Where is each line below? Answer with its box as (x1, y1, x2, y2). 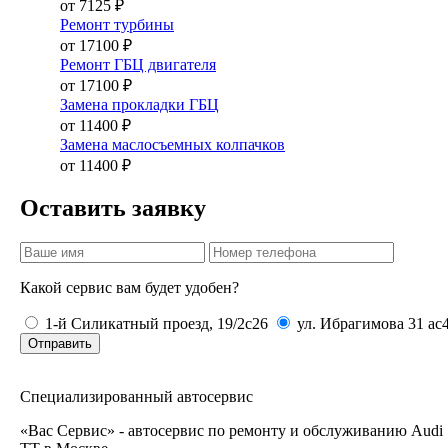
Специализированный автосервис (20, 388, 253, 406)
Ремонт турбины (60, 15, 174, 33)
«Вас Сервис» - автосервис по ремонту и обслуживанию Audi (20, 422, 443, 440)
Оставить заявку (20, 195, 206, 222)
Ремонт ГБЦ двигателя (60, 55, 216, 73)
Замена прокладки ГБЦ (60, 95, 219, 113)
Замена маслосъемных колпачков (60, 135, 285, 153)
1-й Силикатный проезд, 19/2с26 (45, 315, 268, 333)
